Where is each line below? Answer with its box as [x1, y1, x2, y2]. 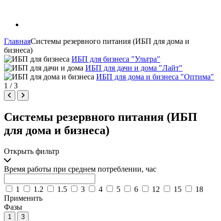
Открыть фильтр [4, 147, 59, 156]
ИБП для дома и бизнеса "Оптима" [96, 73, 214, 81]
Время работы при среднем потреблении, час [4, 165, 156, 174]
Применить [4, 194, 42, 203]
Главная [4, 37, 31, 46]
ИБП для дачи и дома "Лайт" [85, 64, 183, 73]
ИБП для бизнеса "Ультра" [72, 55, 160, 64]
